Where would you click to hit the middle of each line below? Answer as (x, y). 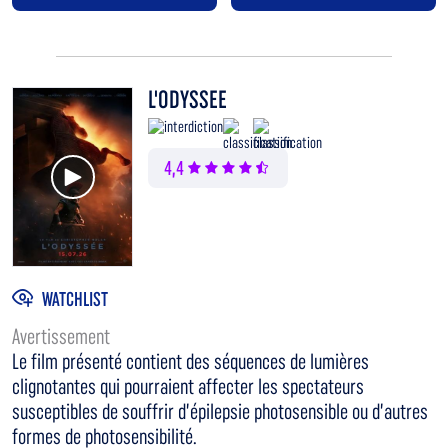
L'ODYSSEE (187, 100)
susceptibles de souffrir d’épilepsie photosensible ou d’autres (220, 412)
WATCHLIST (75, 298)
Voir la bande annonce (126, 165)
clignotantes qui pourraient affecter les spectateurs (188, 387)
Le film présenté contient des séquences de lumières (190, 362)
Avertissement (61, 337)
